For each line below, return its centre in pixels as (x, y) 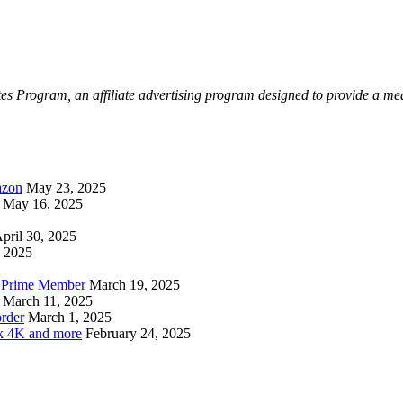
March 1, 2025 (70, 317)
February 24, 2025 (138, 333)
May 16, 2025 (43, 203)
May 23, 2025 (66, 187)
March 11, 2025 (48, 300)
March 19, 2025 (134, 284)
